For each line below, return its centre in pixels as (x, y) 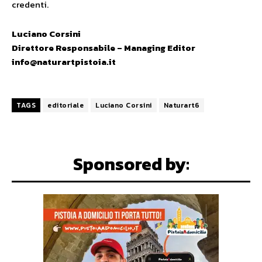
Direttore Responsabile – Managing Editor (104, 48)
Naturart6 (181, 106)
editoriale (65, 106)
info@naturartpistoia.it (64, 62)
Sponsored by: (131, 164)
